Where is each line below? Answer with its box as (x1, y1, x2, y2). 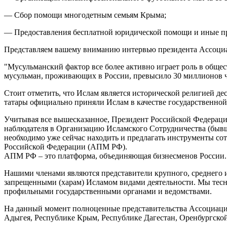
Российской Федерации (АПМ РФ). (4, 142, 127, 151)
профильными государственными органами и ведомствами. (4, 186, 212, 196)
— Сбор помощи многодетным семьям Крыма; (4, 10, 166, 19)
